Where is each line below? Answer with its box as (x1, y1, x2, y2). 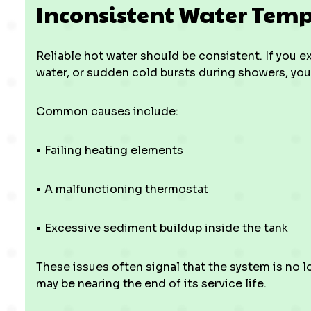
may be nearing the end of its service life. (36, 276, 267, 291)
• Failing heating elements (36, 143, 183, 158)
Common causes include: (36, 104, 178, 119)
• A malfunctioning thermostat (36, 182, 208, 196)
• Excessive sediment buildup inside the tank (36, 221, 288, 235)
